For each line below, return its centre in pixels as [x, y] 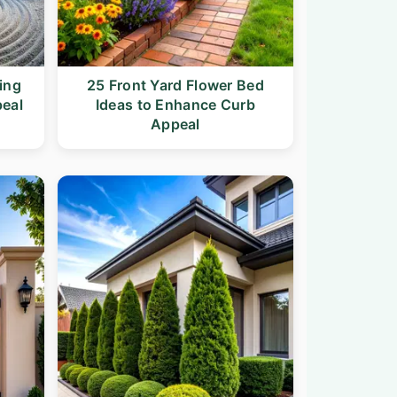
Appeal [175, 125]
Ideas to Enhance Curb [175, 105]
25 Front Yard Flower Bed [175, 86]
